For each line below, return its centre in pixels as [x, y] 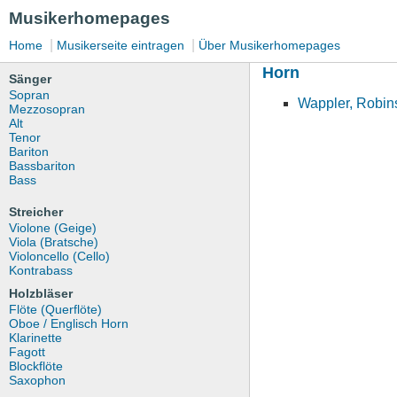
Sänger [30, 79]
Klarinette [35, 338]
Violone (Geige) [53, 228]
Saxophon [37, 380]
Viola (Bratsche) [54, 242]
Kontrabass [41, 270]
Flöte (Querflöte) [55, 309]
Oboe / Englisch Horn [69, 323]
